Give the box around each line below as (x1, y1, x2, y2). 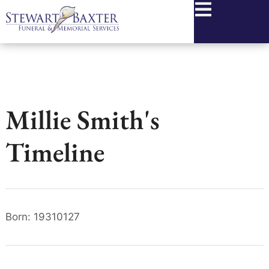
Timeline (5, 134, 104, 169)
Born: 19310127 (5, 211, 80, 223)
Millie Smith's (5, 102, 160, 137)
